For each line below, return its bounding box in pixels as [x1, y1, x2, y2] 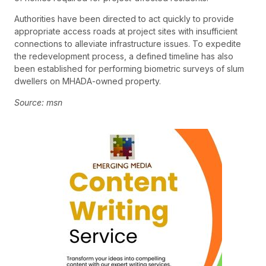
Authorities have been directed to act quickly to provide [14, 14, 234, 24]
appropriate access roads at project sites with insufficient [14, 26, 237, 37]
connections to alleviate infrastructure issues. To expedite [14, 39, 241, 49]
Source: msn [14, 97, 62, 107]
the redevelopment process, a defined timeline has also [14, 51, 233, 62]
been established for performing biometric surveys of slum [14, 64, 244, 74]
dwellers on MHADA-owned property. [14, 76, 161, 87]
